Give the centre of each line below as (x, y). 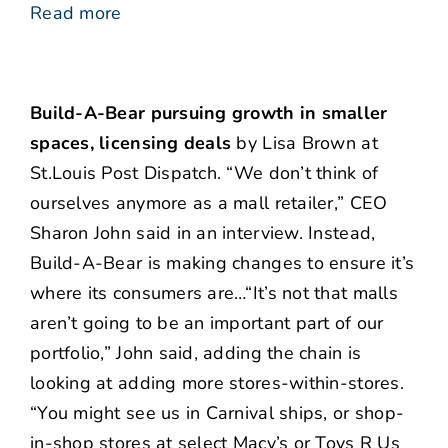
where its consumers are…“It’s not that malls (214, 293)
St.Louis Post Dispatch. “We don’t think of (204, 173)
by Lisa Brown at (304, 143)
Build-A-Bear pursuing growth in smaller (209, 113)
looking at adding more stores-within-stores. (217, 383)
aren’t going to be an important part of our (207, 323)
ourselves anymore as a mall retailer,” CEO (209, 203)
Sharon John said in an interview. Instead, (203, 233)
